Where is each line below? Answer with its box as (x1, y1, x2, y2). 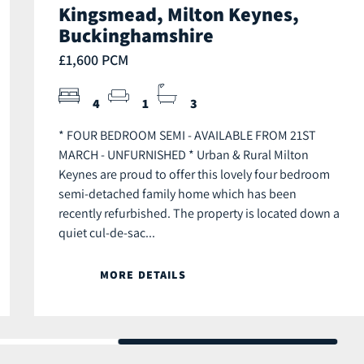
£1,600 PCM (58, 50, 128, 70)
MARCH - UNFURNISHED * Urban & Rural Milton (58, 146, 309, 163)
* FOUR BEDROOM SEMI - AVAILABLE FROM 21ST (58, 127, 316, 144)
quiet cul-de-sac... (58, 224, 155, 241)
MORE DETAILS (100, 267, 186, 283)
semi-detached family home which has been (58, 185, 297, 202)
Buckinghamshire (58, 22, 214, 49)
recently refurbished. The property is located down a (58, 205, 340, 222)
